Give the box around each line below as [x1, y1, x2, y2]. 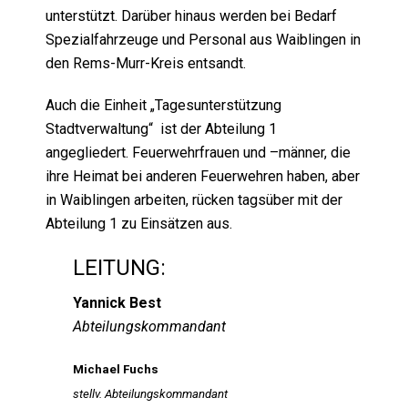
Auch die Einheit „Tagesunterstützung [46, 97, 281, 114]
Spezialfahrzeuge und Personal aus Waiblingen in [46, 31, 361, 48]
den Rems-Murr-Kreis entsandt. [46, 55, 246, 72]
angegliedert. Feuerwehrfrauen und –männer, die [46, 144, 351, 161]
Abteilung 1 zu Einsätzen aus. [46, 215, 232, 232]
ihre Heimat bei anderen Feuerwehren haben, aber [46, 168, 360, 185]
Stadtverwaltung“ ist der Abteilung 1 [46, 120, 277, 138]
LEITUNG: [73, 255, 166, 280]
